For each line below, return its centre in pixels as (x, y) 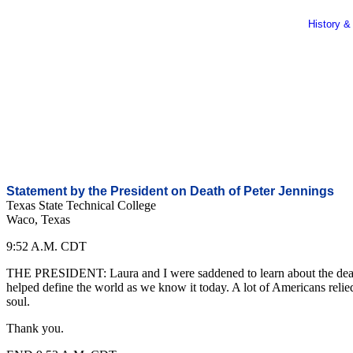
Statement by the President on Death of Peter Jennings (170, 191)
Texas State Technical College (81, 205)
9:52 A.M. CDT (46, 246)
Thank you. (35, 328)
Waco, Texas (38, 219)
